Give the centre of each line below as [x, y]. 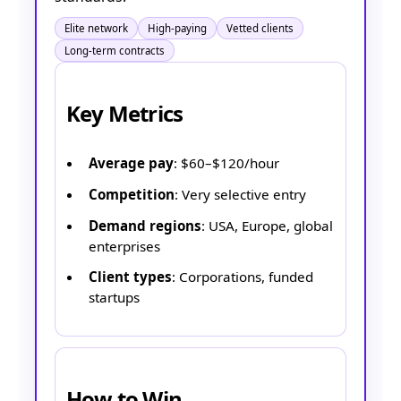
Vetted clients [260, 29]
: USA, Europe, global [267, 225]
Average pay [131, 163]
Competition [132, 194]
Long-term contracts [115, 51]
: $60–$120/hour [226, 163]
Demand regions [145, 225]
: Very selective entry [240, 194]
